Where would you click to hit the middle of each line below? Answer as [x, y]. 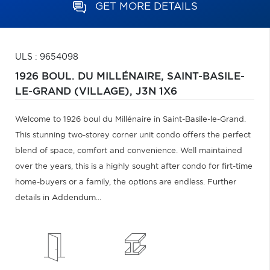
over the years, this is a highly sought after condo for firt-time [134, 167]
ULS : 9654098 [47, 57]
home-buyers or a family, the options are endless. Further [126, 182]
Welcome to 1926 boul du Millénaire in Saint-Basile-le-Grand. [130, 120]
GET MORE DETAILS [146, 6]
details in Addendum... [58, 198]
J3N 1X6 [156, 92]
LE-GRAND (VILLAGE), [75, 92]
